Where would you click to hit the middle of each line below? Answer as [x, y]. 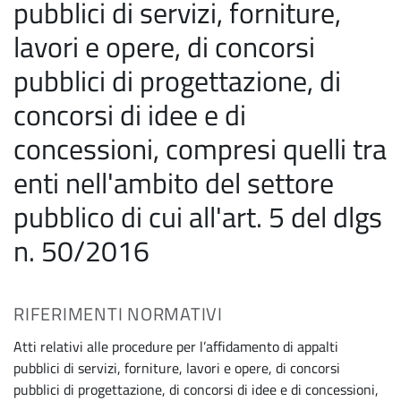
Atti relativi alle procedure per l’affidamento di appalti [176, 346]
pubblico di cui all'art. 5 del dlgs [198, 217]
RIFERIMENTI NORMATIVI [118, 314]
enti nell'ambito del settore [174, 183]
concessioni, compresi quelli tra [200, 149]
